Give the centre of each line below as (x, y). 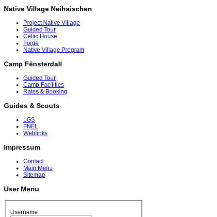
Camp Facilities (44, 85)
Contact (33, 162)
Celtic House (40, 37)
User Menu (22, 189)
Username (24, 212)
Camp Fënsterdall (33, 64)
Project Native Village (52, 23)
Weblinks (35, 133)
